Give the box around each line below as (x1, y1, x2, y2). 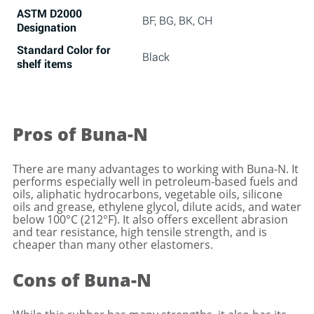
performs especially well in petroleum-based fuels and (13, 174, 298, 189)
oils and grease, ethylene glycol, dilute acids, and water (13, 199, 301, 214)
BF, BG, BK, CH (142, 13, 213, 27)
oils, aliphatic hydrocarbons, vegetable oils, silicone (13, 186, 282, 202)
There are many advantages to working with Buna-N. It (13, 161, 299, 177)
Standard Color (17, 42, 97, 57)
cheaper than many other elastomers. (13, 237, 213, 252)
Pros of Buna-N (13, 122, 148, 146)
